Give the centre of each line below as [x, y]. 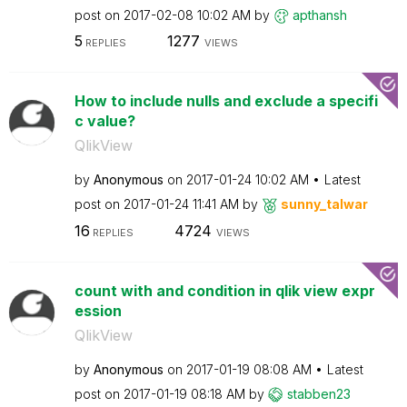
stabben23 [318, 393]
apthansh [319, 15]
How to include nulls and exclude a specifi [226, 101]
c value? [104, 121]
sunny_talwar [324, 204]
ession [98, 310]
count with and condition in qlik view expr [224, 290]
